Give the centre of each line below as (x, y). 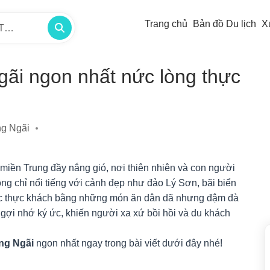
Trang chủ (166, 24)
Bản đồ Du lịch (224, 24)
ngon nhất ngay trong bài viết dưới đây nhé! (130, 243)
